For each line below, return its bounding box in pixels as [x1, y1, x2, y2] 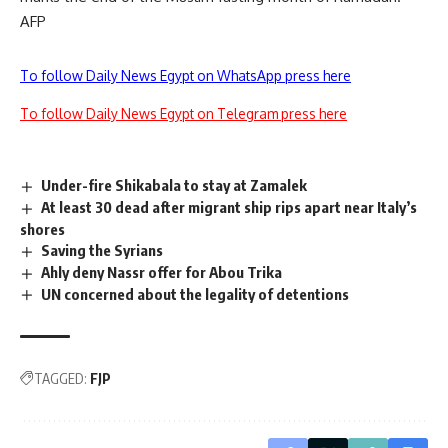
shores [20, 219, 65, 238]
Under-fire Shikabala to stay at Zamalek [41, 176, 308, 194]
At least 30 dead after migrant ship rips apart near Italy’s [41, 197, 418, 216]
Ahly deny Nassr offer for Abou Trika [41, 262, 283, 281]
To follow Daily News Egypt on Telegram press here [20, 105, 347, 122]
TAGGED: [34, 370, 87, 388]
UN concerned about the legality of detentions [41, 284, 350, 303]
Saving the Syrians [41, 240, 164, 259]
